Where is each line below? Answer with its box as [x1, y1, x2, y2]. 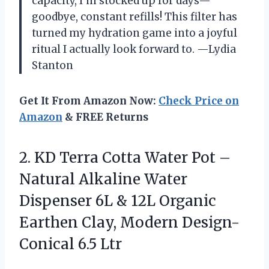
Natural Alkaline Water [19, 170, 187, 189]
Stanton [32, 59, 73, 73]
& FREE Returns [62, 110, 148, 124]
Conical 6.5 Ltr [19, 235, 122, 254]
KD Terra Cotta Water [34, 148, 188, 168]
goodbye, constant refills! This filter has [32, 10, 237, 24]
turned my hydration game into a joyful [32, 26, 237, 40]
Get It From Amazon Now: [19, 94, 159, 108]
